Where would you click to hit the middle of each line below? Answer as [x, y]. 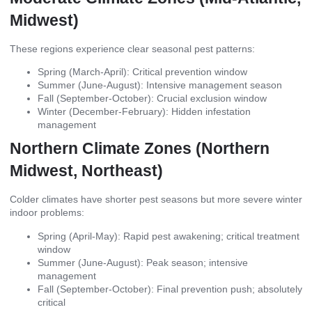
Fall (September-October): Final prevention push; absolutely [170, 289]
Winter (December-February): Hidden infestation [144, 112]
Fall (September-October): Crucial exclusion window [152, 99]
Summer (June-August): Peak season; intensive [143, 262]
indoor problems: [47, 213]
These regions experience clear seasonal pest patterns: [132, 48]
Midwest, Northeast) [86, 171]
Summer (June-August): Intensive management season [160, 85]
